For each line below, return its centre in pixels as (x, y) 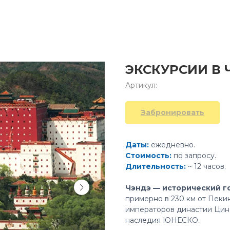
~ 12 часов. (207, 166)
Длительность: (157, 166)
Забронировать (172, 112)
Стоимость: (149, 156)
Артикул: (141, 85)
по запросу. (195, 156)
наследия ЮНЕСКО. (162, 220)
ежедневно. (173, 145)
